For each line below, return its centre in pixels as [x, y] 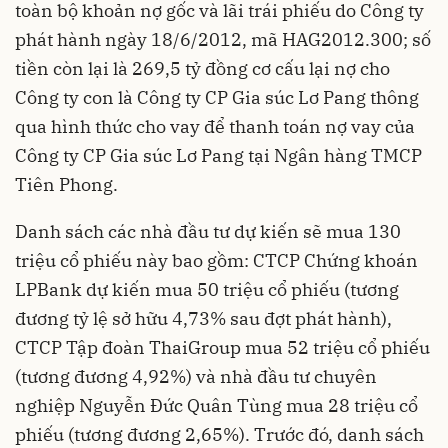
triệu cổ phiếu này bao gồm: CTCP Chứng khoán [216, 260]
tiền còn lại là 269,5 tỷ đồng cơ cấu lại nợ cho [202, 68]
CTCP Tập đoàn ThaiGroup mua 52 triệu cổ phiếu [222, 347]
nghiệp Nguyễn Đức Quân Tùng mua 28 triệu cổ [216, 405]
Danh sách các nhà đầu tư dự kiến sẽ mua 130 [208, 231]
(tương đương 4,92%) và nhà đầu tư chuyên [196, 376]
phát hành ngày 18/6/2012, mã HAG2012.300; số [223, 39]
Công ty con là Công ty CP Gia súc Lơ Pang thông [217, 97]
